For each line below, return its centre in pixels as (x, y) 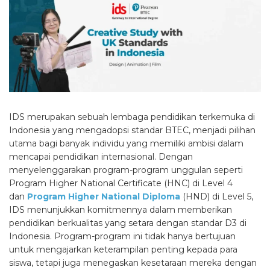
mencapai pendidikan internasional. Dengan (101, 156)
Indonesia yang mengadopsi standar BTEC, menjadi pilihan (132, 130)
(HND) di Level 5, (217, 196)
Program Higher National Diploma (104, 196)
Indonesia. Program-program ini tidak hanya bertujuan (122, 236)
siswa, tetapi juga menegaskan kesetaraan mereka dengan (133, 262)
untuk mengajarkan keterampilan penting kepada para (123, 249)
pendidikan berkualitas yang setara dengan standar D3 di (128, 223)
